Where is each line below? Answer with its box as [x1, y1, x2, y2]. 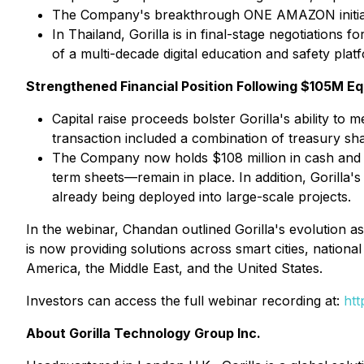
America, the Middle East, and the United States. [26, 260, 323, 276]
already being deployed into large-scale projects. [52, 188, 351, 205]
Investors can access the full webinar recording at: [26, 292, 344, 309]
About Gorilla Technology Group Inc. [26, 325, 261, 341]
